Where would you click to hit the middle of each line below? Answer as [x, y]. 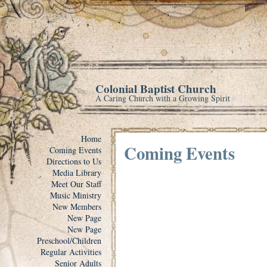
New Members [77, 207]
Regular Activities [71, 252]
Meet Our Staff [76, 184]
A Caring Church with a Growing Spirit [163, 98]
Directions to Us [74, 161]
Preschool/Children [69, 240]
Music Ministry [76, 195]
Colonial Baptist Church [156, 89]
